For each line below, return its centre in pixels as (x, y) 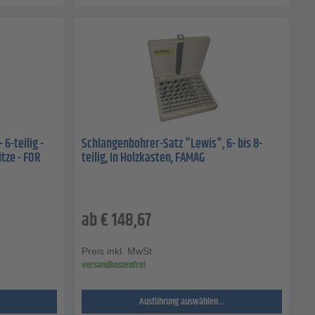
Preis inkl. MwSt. (118, 251)
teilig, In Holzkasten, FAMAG (143, 158)
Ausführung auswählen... (182, 301)
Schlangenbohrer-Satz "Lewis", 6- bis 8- (172, 144)
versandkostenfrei (114, 265)
